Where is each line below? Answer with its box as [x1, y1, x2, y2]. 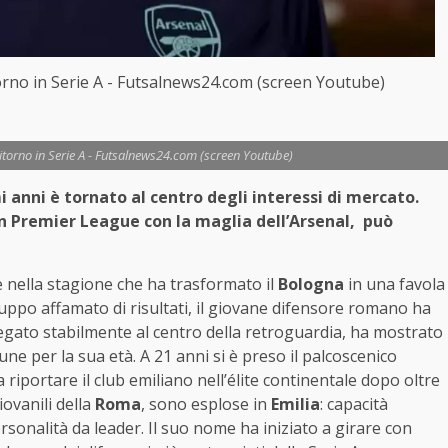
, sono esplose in [141, 392, 271, 415]
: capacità [320, 392, 388, 415]
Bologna [278, 272, 344, 295]
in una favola [344, 272, 445, 295]
